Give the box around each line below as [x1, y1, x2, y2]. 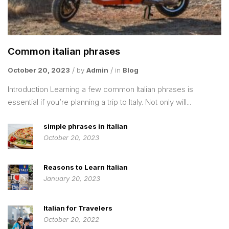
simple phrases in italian [43, 122, 128, 130]
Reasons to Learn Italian [43, 163, 128, 171]
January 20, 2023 [43, 174, 100, 182]
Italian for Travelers [43, 203, 112, 212]
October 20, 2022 [43, 215, 99, 223]
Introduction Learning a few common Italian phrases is [8, 84, 193, 94]
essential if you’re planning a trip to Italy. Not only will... [8, 97, 191, 107]
